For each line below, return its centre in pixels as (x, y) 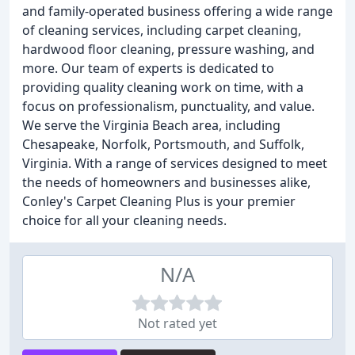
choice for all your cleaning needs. (124, 220)
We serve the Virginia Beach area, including (151, 125)
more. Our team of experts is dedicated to (148, 68)
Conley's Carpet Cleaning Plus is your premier (159, 201)
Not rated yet (177, 323)
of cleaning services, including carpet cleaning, (162, 30)
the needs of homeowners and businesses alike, (166, 182)
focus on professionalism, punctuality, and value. (168, 106)
